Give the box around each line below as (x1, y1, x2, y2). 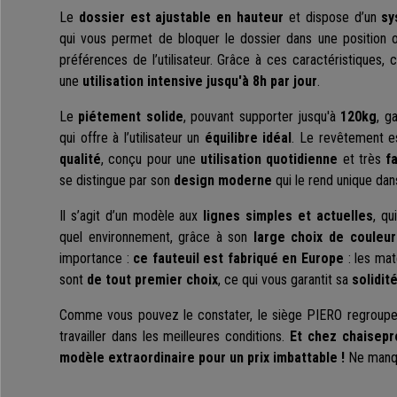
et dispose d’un (284, 9, 382, 27)
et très (338, 151, 385, 168)
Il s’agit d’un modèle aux (59, 207, 204, 225)
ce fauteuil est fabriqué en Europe (133, 250, 345, 268)
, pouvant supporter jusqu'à (183, 108, 341, 126)
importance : (59, 250, 134, 268)
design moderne (174, 172, 272, 190)
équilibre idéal (204, 129, 292, 147)
